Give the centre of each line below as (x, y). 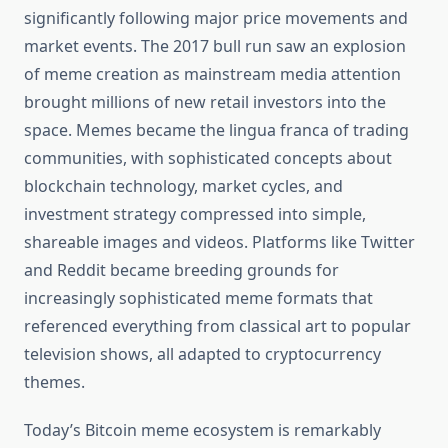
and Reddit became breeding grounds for (181, 270)
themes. (54, 382)
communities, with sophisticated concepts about (208, 158)
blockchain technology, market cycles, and (183, 186)
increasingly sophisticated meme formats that (198, 298)
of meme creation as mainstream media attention (212, 74)
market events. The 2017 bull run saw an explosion (215, 46)
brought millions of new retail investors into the (205, 102)
